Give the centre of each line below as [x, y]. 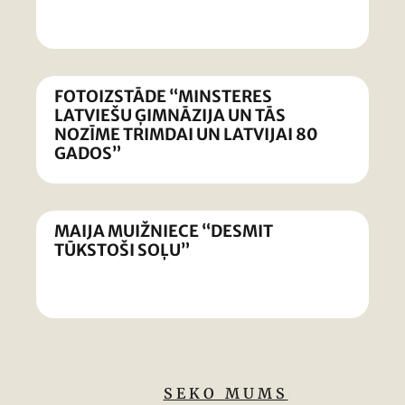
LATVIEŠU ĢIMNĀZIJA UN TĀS [170, 115]
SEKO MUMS [226, 393]
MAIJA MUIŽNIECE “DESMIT [164, 231]
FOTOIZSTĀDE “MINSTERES [163, 96]
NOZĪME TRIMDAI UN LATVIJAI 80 [186, 134]
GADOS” [88, 153]
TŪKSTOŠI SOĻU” [122, 250]
